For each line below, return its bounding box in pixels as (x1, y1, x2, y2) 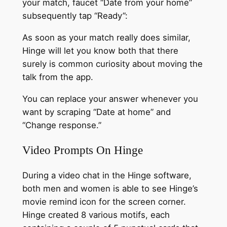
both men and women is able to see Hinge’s (22, 183, 198, 194)
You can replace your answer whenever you (22, 93, 198, 104)
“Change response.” (22, 120, 101, 130)
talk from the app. (22, 71, 93, 82)
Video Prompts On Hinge (22, 143, 143, 157)
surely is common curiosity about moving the (22, 58, 203, 69)
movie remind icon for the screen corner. (22, 196, 186, 207)
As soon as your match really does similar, (22, 32, 191, 43)
